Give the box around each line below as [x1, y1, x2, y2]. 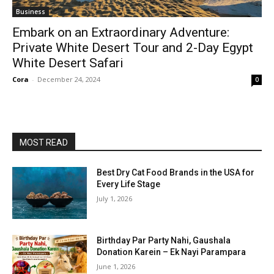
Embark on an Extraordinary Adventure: [12, 24, 229, 40]
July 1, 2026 [97, 193, 133, 203]
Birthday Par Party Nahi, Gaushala [97, 235, 231, 246]
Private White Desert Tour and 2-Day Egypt [12, 40, 253, 55]
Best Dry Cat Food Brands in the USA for [97, 167, 255, 177]
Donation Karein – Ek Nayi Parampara [97, 247, 246, 257]
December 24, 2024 [37, 74, 100, 84]
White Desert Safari [12, 55, 124, 70]
